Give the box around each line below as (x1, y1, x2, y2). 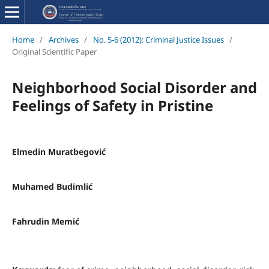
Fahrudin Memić (11, 215, 79, 227)
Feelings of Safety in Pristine (11, 95, 213, 115)
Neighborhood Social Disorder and (11, 77, 257, 97)
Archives (48, 34, 79, 45)
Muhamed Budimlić (11, 180, 92, 192)
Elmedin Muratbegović (11, 145, 106, 157)
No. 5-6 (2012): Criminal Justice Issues (92, 34, 224, 45)
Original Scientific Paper (11, 46, 97, 57)
